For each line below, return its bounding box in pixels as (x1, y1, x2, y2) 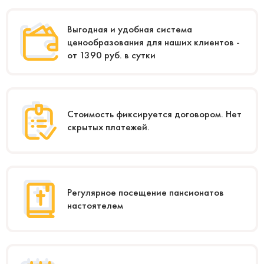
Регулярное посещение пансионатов (67, 186, 224, 199)
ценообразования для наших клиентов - (67, 35, 240, 48)
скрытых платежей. (67, 120, 150, 134)
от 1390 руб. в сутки (67, 48, 156, 61)
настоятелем (67, 199, 123, 212)
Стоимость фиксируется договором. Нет (67, 107, 242, 121)
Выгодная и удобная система (67, 22, 192, 35)
